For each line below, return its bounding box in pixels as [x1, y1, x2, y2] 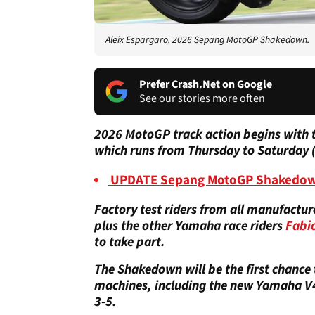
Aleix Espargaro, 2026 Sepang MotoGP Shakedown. [105, 32, 309, 47]
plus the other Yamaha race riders [94, 216, 285, 236]
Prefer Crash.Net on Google [139, 76, 272, 92]
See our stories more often [139, 90, 265, 106]
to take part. [94, 232, 165, 252]
